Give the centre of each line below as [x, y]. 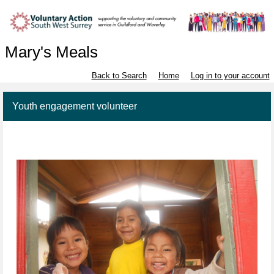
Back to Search [119, 76]
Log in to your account [230, 76]
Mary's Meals [51, 52]
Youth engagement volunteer [75, 106]
